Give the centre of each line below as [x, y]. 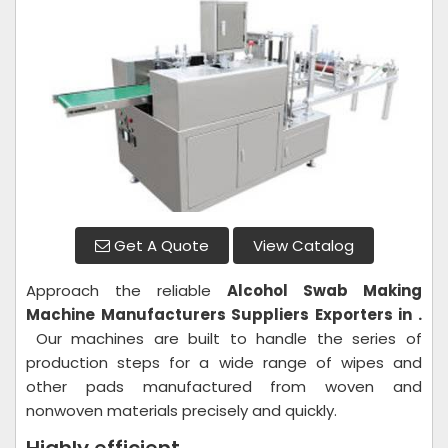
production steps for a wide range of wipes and [224, 362]
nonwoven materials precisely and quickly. [181, 410]
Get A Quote [159, 245]
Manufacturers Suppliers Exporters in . [261, 314]
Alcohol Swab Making [324, 290]
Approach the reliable [126, 290]
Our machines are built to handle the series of [224, 338]
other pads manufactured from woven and [224, 386]
